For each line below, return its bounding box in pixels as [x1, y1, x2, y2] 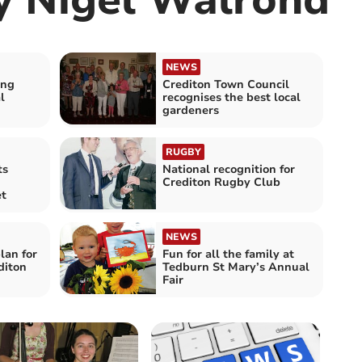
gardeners [162, 102, 219, 118]
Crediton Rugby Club [162, 174, 280, 190]
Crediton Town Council [162, 76, 289, 92]
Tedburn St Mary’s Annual [162, 259, 309, 276]
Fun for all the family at [162, 246, 294, 263]
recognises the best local [162, 89, 301, 105]
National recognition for [162, 161, 295, 177]
